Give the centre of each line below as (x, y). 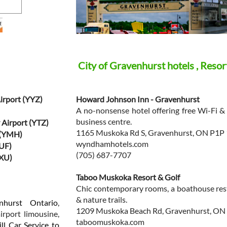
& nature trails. (102, 199)
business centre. (104, 121)
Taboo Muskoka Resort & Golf (128, 177)
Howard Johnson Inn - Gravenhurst (138, 99)
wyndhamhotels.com (112, 144)
